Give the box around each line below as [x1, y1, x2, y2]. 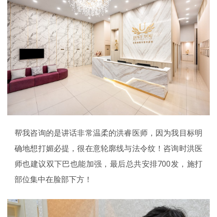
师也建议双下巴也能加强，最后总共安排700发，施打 [15, 158, 202, 169]
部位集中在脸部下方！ [15, 173, 92, 185]
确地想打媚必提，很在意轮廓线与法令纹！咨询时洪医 [15, 142, 202, 154]
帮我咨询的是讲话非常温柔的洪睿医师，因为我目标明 [15, 127, 202, 138]
